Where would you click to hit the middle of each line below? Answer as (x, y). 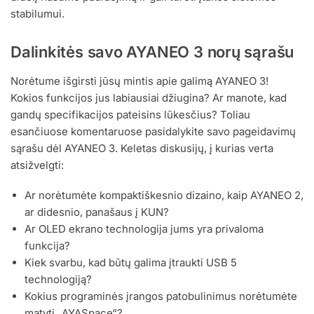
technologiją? (58, 279)
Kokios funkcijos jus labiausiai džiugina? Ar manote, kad (149, 97)
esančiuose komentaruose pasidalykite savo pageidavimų (153, 131)
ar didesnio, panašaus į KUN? (97, 212)
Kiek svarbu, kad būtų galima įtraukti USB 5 (131, 262)
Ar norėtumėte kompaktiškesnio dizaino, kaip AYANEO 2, (164, 195)
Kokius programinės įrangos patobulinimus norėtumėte (161, 296)
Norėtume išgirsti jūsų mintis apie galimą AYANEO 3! (139, 81)
